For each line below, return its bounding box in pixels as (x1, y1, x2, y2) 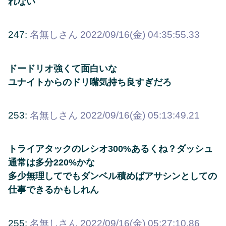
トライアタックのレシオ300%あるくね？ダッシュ (8, 144, 213, 154)
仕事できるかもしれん (8, 185, 99, 195)
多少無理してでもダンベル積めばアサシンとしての (8, 171, 217, 182)
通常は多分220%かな (8, 157, 95, 168)
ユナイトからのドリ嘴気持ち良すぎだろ (8, 77, 172, 87)
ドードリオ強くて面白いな (8, 63, 117, 74)
